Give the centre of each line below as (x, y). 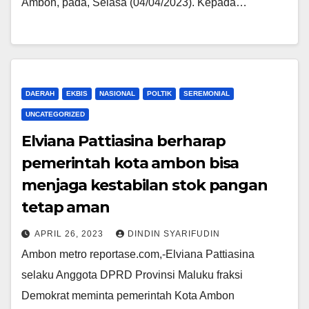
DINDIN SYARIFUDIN (174, 234)
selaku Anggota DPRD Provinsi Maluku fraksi (132, 275)
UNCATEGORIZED (55, 114)
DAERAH (40, 94)
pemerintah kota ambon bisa (130, 163)
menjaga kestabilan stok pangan (144, 186)
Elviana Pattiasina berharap (124, 141)
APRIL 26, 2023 (70, 234)
